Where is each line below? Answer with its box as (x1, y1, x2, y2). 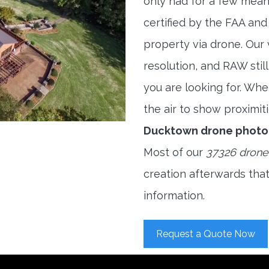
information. (144, 189, 205, 202)
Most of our (144, 146, 206, 159)
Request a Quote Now (156, 228, 255, 240)
